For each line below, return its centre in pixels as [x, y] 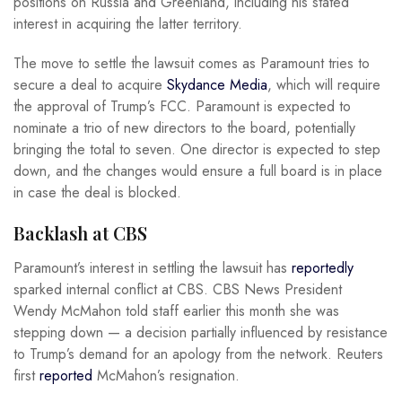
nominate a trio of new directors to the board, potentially [184, 127]
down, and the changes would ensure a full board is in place [198, 170]
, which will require [324, 84]
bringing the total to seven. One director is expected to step [197, 149]
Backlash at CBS [80, 232]
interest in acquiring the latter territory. [128, 23]
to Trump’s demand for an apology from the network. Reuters [198, 354]
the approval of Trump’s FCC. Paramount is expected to [182, 106]
